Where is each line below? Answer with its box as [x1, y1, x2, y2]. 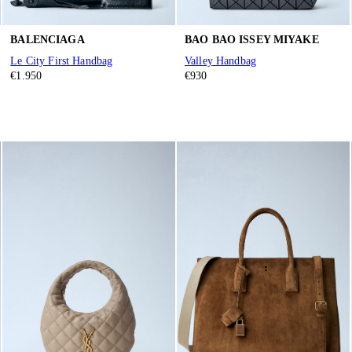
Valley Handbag [184, 55, 256, 68]
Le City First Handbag [10, 55, 113, 68]
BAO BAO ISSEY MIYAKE [184, 33, 319, 46]
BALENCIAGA [10, 33, 85, 46]
